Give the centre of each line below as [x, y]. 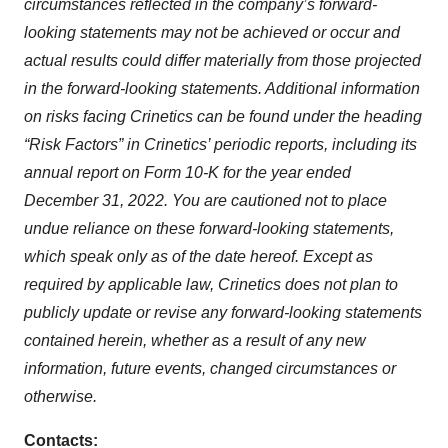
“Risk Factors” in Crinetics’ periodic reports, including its [220, 145]
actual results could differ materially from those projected [222, 61]
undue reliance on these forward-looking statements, [209, 229]
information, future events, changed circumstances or [210, 369]
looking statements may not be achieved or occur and [212, 33]
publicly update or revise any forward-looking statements [223, 313]
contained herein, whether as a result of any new [195, 341]
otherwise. [60, 397]
